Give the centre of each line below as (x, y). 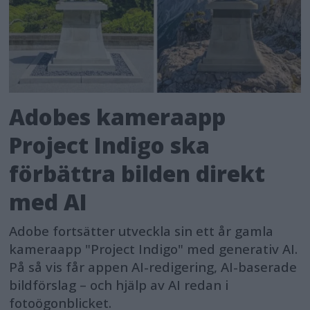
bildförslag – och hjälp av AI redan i (119, 285)
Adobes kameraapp (118, 117)
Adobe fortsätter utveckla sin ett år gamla (142, 231)
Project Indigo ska (110, 145)
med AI (48, 202)
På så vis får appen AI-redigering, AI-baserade (153, 267)
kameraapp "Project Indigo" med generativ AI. (154, 249)
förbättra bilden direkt (137, 174)
